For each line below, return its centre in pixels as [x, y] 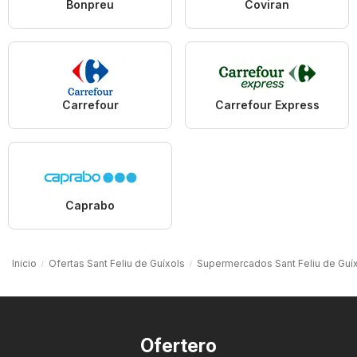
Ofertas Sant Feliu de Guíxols [117, 263]
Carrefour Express [267, 104]
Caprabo [90, 205]
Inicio [24, 263]
